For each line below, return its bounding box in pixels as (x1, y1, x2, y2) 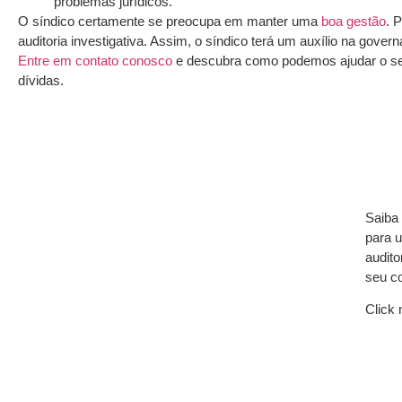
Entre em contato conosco (18, 53, 176, 69)
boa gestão (321, 13, 386, 30)
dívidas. (18, 73, 64, 89)
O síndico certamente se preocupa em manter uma (18, 13, 321, 30)
